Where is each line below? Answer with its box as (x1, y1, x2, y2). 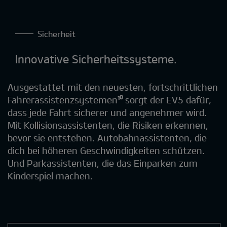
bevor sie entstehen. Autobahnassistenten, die (8, 132, 207, 144)
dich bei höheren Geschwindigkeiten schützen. (8, 145, 205, 157)
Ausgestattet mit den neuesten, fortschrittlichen (8, 82, 218, 93)
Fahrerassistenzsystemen (8, 94, 118, 106)
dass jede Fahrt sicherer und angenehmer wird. (8, 107, 207, 119)
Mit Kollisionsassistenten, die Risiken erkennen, (8, 120, 208, 131)
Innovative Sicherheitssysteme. (15, 52, 177, 66)
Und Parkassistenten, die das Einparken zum (8, 158, 198, 169)
